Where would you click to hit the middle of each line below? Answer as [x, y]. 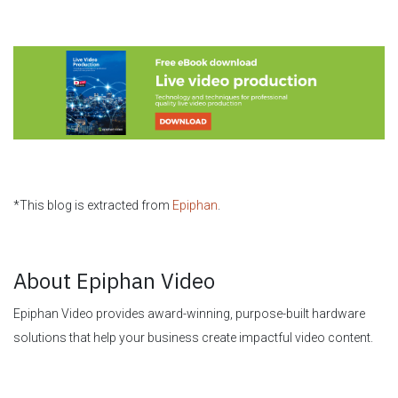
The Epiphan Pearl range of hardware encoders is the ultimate [184, 375]
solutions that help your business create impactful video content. [195, 337]
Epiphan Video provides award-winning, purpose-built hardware [189, 313]
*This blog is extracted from [93, 205]
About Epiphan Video [114, 280]
